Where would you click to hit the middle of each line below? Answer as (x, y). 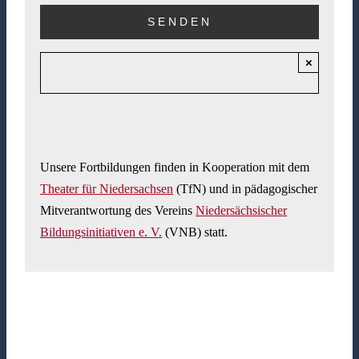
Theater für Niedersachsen (107, 189)
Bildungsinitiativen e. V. (101, 232)
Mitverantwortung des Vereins (118, 211)
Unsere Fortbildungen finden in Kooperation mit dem (175, 167)
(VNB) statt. (195, 232)
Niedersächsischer (242, 211)
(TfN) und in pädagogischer (246, 189)
